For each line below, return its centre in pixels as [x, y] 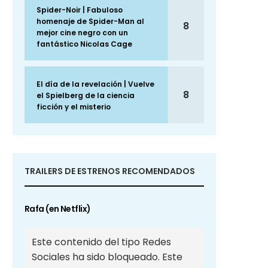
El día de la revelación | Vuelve [95, 84]
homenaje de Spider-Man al [90, 22]
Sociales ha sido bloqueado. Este [107, 257]
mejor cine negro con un [82, 33]
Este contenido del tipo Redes [101, 242]
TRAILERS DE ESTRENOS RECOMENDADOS [110, 171]
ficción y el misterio [74, 107]
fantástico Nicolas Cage [84, 44]
